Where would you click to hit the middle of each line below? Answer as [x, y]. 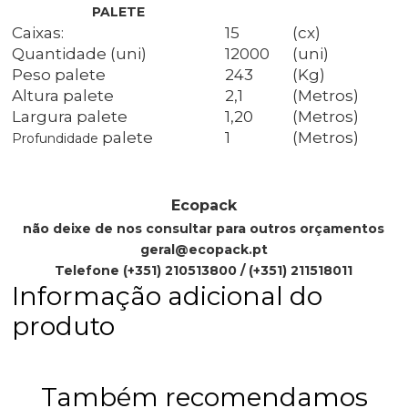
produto [64, 326]
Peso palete [61, 75]
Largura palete [70, 117]
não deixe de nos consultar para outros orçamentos [204, 229]
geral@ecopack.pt [204, 250]
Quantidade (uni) [80, 54]
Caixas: [38, 33]
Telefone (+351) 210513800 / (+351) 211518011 [204, 271]
